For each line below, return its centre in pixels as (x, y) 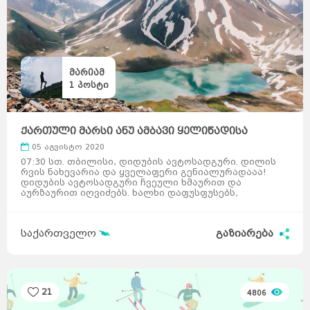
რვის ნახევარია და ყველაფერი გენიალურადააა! (144, 172)
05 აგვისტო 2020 (67, 147)
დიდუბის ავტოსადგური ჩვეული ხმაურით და (131, 182)
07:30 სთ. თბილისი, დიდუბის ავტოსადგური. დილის (148, 162)
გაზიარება (246, 234)
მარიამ (87, 72)
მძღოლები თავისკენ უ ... (81, 203)
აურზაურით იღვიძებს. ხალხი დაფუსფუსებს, (129, 193)
